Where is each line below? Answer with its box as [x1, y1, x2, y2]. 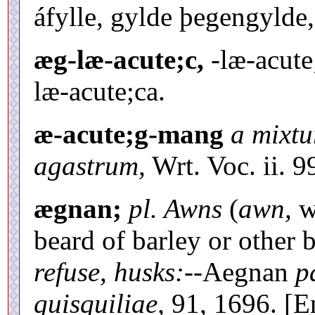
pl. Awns [129, 193, 222, 224]
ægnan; [34, 193, 122, 224]
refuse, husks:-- [34, 256, 202, 287]
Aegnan [202, 256, 295, 287]
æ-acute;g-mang [34, 118, 224, 149]
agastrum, [34, 150, 146, 181]
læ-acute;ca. [34, 75, 165, 106]
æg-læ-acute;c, [34, 44, 204, 75]
